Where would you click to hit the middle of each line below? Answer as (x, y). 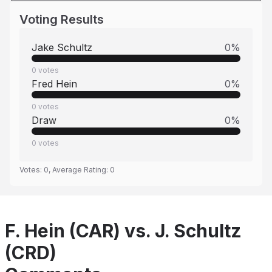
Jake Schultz (62, 47)
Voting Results (62, 19)
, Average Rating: (79, 170)
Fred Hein (54, 84)
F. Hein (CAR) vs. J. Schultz (123, 231)
